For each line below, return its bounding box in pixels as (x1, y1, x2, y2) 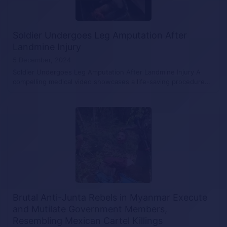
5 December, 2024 (13, 56, 71, 64)
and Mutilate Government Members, (13, 204, 167, 214)
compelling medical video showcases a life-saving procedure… (13, 78, 210, 86)
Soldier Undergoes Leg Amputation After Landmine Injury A (13, 68, 201, 76)
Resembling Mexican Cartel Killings (13, 215, 163, 226)
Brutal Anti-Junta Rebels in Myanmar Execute (13, 192, 207, 203)
